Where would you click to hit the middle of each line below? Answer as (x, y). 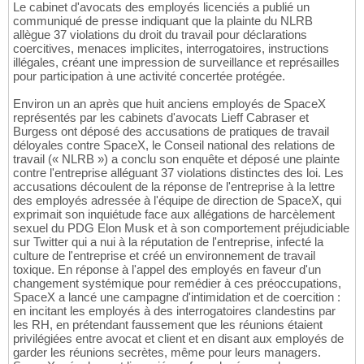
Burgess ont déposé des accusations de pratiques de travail (171, 132)
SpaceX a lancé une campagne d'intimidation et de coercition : (177, 297)
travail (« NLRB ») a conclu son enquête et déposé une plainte (176, 159)
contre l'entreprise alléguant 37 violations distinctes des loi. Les (178, 173)
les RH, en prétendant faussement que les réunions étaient (168, 325)
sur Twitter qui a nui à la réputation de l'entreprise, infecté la (168, 242)
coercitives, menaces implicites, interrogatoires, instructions (171, 49)
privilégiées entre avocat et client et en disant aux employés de (178, 339)
